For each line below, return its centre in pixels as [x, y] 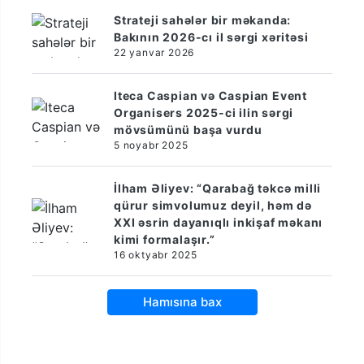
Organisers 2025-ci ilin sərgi [204, 112]
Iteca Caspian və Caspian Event [211, 95]
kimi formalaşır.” [165, 239]
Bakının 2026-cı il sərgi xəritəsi [211, 37]
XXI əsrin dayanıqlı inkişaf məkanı [219, 222]
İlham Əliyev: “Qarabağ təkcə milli [218, 188]
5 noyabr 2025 [151, 145]
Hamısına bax [182, 301]
